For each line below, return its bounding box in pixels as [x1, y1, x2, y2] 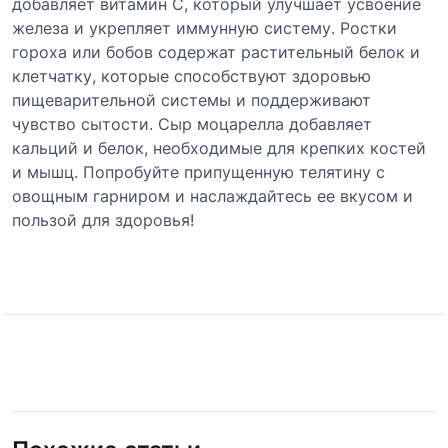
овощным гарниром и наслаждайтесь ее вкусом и [12, 185, 413, 206]
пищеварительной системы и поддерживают [12, 89, 371, 110]
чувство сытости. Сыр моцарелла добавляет [12, 113, 372, 134]
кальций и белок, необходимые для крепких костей [12, 137, 426, 158]
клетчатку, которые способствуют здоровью [12, 65, 371, 86]
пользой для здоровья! [12, 209, 194, 230]
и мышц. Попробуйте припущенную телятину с [12, 161, 385, 182]
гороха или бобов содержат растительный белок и [12, 41, 420, 62]
